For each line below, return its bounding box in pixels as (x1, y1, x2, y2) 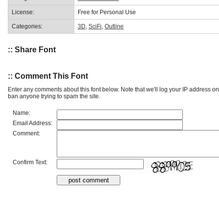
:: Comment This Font (8, 71, 88, 80)
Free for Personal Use (78, 8, 136, 16)
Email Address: (13, 119, 52, 127)
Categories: (12, 22, 43, 30)
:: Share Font (8, 45, 56, 54)
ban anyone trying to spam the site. (8, 92, 100, 100)
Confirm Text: (13, 158, 47, 166)
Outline (105, 22, 124, 30)
